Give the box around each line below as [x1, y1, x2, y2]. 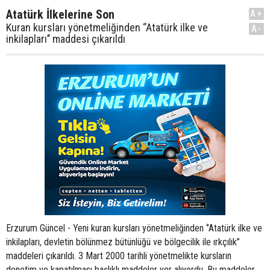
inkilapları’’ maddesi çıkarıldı [6, 33, 125, 45]
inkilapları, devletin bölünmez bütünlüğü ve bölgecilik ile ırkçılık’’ [6, 236, 240, 248]
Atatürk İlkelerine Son [6, 7, 115, 22]
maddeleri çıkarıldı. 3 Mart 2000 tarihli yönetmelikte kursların [6, 250, 231, 262]
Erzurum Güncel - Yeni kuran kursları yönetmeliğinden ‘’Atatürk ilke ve [6, 222, 262, 234]
